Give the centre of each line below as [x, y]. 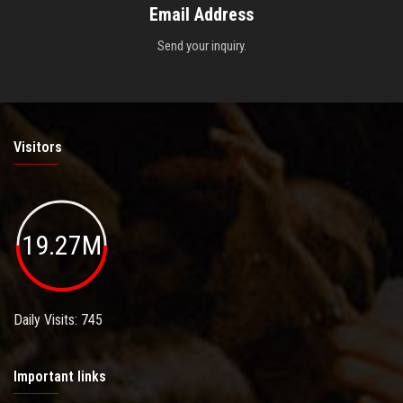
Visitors [38, 148]
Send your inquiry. [201, 46]
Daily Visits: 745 [58, 319]
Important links [60, 376]
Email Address [201, 15]
